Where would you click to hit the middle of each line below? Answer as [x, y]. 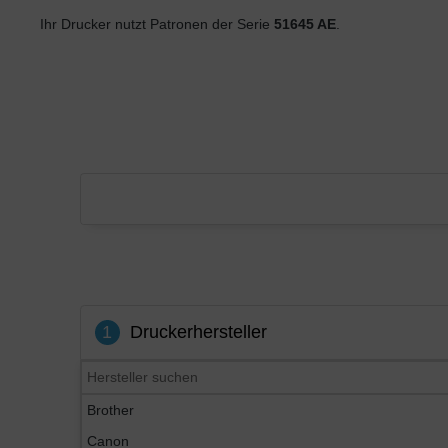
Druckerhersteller [198, 332]
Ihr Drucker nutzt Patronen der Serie [157, 23]
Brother [110, 409]
